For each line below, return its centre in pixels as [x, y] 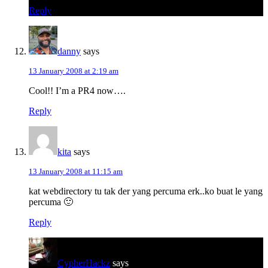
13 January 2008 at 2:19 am [74, 71]
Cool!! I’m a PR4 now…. [77, 91]
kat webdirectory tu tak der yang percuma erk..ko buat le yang [146, 191]
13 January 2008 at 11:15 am [76, 172]
